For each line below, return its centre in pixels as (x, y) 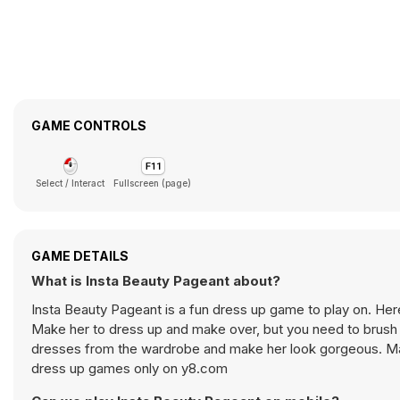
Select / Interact (70, 183)
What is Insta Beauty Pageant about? (156, 281)
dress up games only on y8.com (129, 368)
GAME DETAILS (80, 256)
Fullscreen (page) (152, 183)
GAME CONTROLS (89, 125)
